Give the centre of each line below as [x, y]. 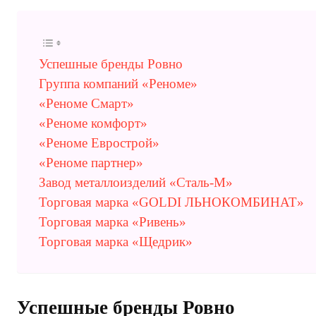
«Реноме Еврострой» [99, 143]
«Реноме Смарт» [86, 103]
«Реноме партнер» [91, 163]
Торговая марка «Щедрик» [116, 242]
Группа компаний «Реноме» [118, 84]
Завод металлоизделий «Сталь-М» [136, 182]
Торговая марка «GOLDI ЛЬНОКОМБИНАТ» [171, 202]
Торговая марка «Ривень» [113, 222]
